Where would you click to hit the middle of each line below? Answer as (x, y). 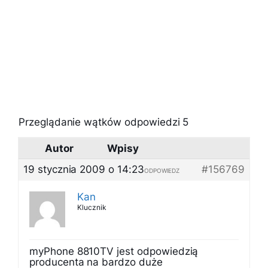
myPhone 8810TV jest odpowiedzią (114, 251)
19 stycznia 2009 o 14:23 (84, 169)
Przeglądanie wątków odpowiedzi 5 (104, 122)
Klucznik (92, 207)
